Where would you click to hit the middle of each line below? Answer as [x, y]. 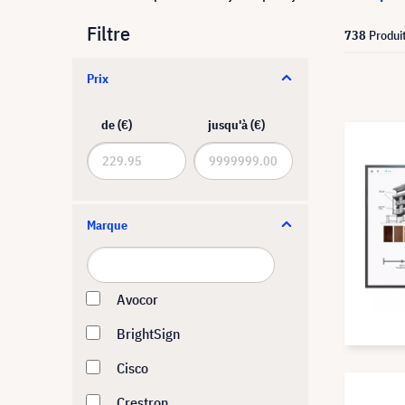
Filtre [108, 33]
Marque [107, 225]
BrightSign [148, 334]
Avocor [137, 299]
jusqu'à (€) [236, 125]
